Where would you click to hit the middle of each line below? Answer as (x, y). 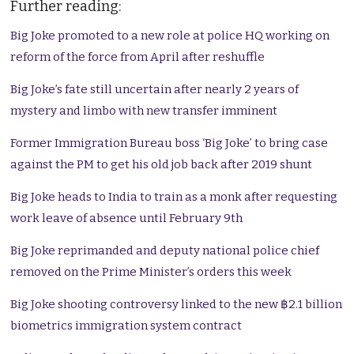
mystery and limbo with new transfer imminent (144, 111)
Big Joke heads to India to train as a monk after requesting (174, 197)
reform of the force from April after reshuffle (138, 57)
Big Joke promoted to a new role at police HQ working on (170, 36)
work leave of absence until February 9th (127, 218)
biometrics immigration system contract (126, 326)
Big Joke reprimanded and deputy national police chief (165, 251)
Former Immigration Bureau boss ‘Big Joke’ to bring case (169, 143)
